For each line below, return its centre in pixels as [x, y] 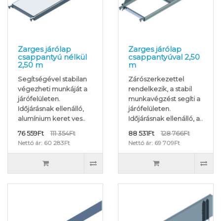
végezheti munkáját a [53, 89]
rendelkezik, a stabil [160, 89]
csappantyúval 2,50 [164, 57]
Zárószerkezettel [156, 79]
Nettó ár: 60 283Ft [44, 143]
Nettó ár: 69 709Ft [154, 143]
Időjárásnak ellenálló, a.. [166, 119]
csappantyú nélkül [52, 57]
